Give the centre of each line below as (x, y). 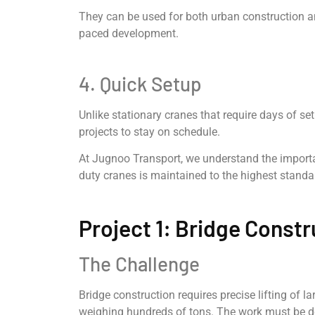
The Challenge (139, 263)
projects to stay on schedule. (149, 131)
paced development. (129, 34)
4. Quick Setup (140, 83)
